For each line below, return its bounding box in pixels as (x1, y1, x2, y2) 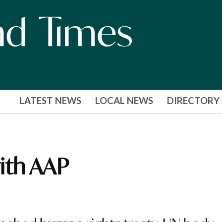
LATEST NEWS (19, 95, 81, 107)
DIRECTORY (166, 95, 220, 107)
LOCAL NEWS (95, 95, 153, 107)
